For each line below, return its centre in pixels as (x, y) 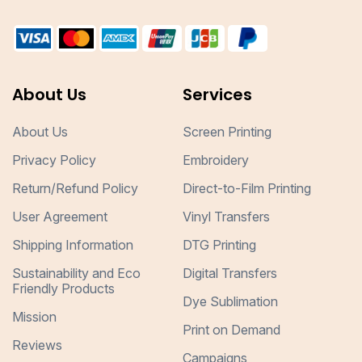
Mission (34, 317)
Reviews (37, 345)
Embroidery (215, 160)
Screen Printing (227, 132)
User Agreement (60, 217)
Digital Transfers (229, 274)
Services (217, 95)
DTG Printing (219, 245)
